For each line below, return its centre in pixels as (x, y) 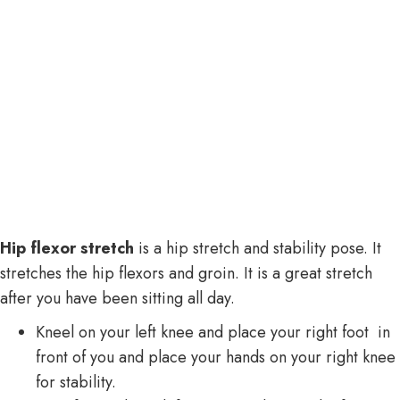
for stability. (76, 382)
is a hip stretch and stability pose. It (258, 248)
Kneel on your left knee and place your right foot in (213, 332)
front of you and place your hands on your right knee (216, 357)
